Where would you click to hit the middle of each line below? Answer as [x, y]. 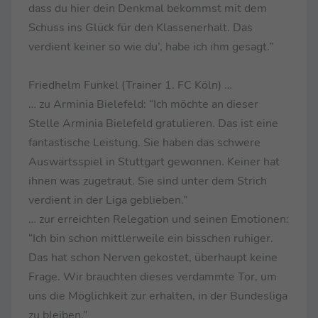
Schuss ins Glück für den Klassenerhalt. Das [141, 27]
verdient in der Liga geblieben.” [108, 200]
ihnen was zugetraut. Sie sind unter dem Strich [148, 181]
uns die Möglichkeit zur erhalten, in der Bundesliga [158, 296]
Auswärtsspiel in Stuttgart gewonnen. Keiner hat [154, 161]
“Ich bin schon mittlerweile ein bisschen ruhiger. [151, 238]
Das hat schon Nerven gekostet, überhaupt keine [153, 257]
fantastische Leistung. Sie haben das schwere [144, 142]
